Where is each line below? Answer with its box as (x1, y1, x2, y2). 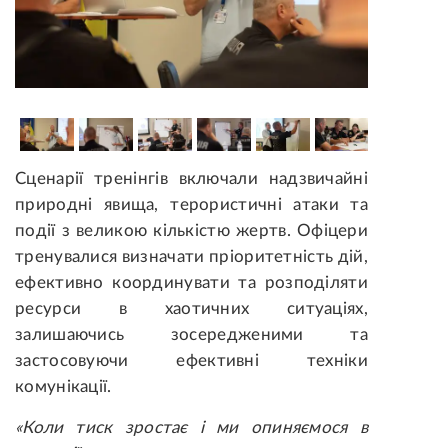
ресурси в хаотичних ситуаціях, (15, 299, 368, 317)
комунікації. (15, 377, 112, 395)
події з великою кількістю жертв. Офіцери (15, 221, 368, 239)
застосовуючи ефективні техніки (15, 351, 368, 369)
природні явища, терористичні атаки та (15, 195, 368, 213)
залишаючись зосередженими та (15, 325, 368, 343)
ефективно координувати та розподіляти (15, 273, 368, 291)
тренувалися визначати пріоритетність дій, (15, 247, 368, 265)
